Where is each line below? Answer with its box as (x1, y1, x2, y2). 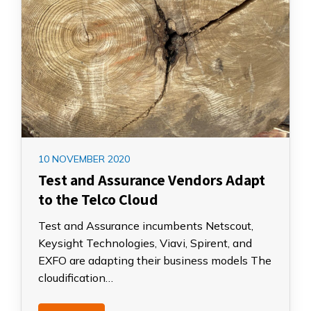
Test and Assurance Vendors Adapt (38, 169, 265, 190)
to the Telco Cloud (38, 189, 158, 209)
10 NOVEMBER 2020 (38, 152, 130, 165)
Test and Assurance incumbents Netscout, (38, 218, 253, 233)
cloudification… (38, 270, 113, 285)
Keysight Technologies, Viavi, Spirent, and (38, 235, 252, 250)
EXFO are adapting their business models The (38, 253, 271, 267)
